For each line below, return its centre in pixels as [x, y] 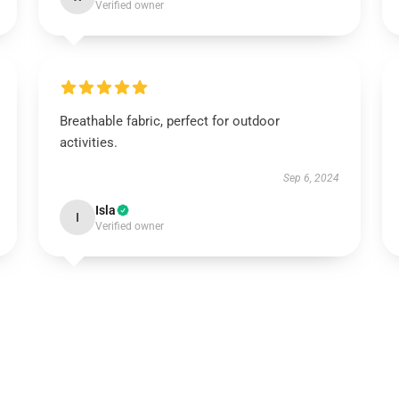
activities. [88, 142]
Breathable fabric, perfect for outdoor [169, 121]
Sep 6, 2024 [312, 178]
